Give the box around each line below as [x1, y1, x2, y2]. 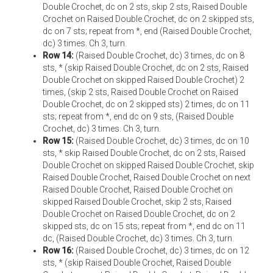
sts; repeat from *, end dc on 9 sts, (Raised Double [43, 112, 233, 121]
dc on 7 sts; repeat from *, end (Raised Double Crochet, [43, 26, 252, 36]
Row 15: [43, 136, 74, 146]
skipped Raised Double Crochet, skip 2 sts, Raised [43, 197, 232, 207]
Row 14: [43, 51, 74, 60]
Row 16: [43, 246, 74, 255]
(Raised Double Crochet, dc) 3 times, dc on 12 [74, 246, 249, 255]
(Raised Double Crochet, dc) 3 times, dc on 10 [74, 136, 249, 146]
